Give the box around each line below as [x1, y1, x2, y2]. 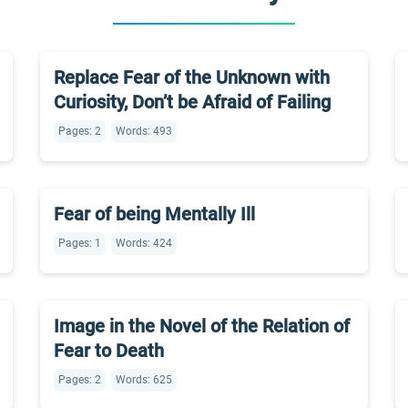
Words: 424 [116, 237, 172, 250]
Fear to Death [54, 340, 164, 362]
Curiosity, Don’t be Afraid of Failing [54, 91, 331, 113]
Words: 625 [116, 373, 172, 386]
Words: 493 [116, 125, 172, 138]
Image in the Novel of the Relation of [54, 315, 350, 337]
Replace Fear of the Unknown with [54, 66, 330, 88]
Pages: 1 [58, 237, 101, 250]
